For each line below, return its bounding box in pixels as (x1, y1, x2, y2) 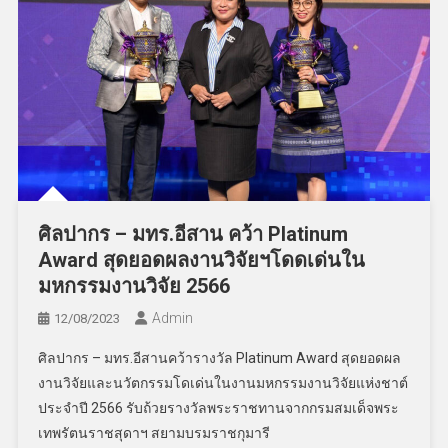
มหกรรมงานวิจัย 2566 (37, 274, 230, 299)
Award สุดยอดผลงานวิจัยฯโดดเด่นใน (37, 248, 365, 273)
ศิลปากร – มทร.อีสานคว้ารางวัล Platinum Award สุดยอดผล (37, 350, 401, 367)
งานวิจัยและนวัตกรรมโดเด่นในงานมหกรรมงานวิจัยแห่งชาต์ (37, 375, 408, 392)
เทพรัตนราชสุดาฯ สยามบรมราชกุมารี (37, 425, 270, 442)
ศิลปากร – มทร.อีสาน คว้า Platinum (37, 222, 348, 247)
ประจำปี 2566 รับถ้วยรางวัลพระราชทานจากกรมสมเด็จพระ (37, 400, 399, 417)
